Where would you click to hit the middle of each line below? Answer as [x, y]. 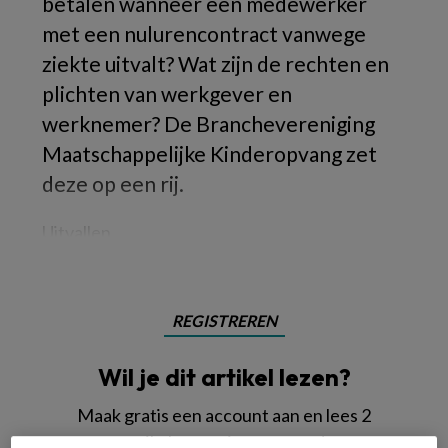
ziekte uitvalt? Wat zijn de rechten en [215, 63]
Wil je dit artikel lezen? [224, 377]
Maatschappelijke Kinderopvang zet [209, 153]
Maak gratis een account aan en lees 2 [224, 415]
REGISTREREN [224, 320]
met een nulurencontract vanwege [204, 33]
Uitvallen [76, 232]
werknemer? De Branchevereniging [208, 123]
